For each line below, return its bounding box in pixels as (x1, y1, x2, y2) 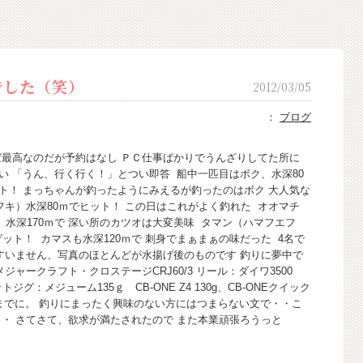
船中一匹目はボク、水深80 (173, 168, 304, 180)
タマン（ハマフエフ (198, 216, 296, 228)
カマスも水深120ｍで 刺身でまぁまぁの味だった (37, 233, 275, 245)
